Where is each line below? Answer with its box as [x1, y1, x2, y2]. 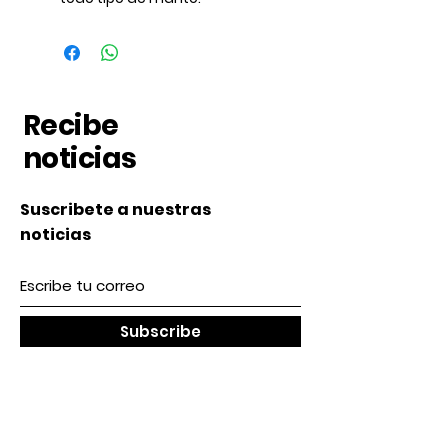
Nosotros [23, 422, 102, 446]
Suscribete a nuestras [20, 197, 211, 221]
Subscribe [120, 320, 201, 342]
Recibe [23, 105, 119, 145]
